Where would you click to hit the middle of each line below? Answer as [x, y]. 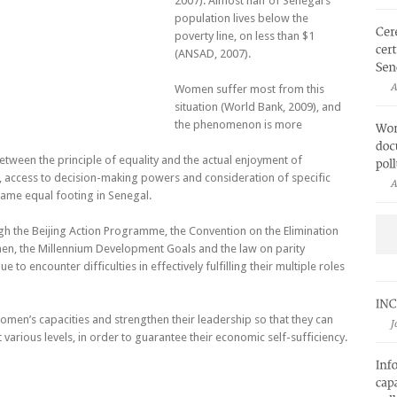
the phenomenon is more [238, 124]
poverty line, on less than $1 [245, 35]
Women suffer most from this [249, 89]
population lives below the [241, 18]
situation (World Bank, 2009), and [258, 106]
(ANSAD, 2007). [213, 53]
